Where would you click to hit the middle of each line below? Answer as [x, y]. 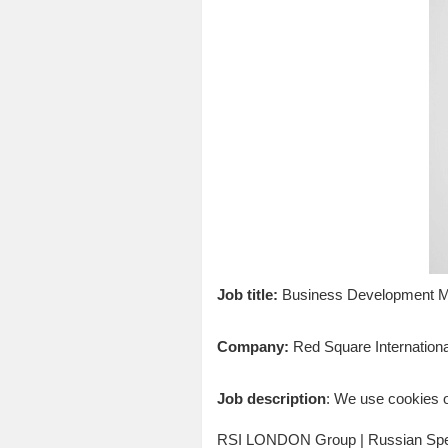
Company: [252, 346]
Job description [271, 398]
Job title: [247, 294]
